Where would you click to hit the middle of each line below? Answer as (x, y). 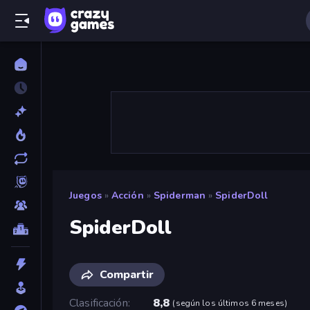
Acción (127, 195)
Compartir (127, 274)
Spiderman (180, 195)
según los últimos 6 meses (230, 303)
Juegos (85, 195)
